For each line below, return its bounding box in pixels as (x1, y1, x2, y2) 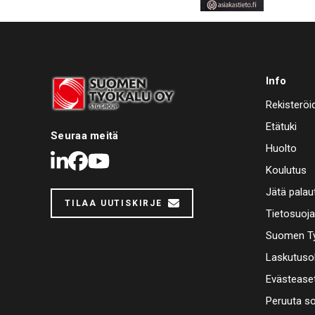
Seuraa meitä (51, 129, 119, 143)
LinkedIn (67, 149, 140, 173)
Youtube (109, 149, 181, 173)
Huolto (266, 142, 297, 155)
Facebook (86, 149, 172, 173)
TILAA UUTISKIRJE (65, 198, 162, 209)
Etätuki (266, 120, 297, 134)
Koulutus (266, 164, 307, 177)
